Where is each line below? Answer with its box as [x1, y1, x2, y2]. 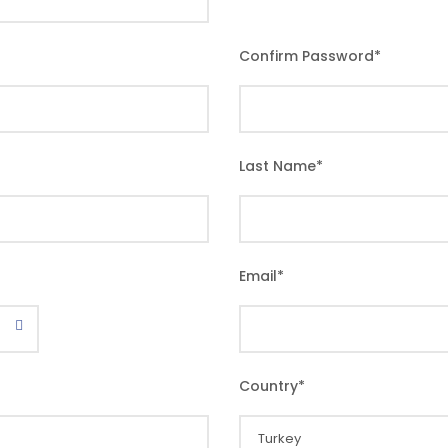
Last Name [239, 156, 316, 176]
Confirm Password [239, 46, 374, 66]
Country [239, 376, 298, 396]
